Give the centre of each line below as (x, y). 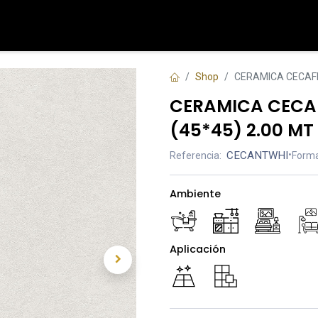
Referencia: (196, 155)
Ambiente (195, 194)
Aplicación (198, 249)
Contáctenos (83, 25)
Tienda (22, 25)
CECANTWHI (257, 155)
